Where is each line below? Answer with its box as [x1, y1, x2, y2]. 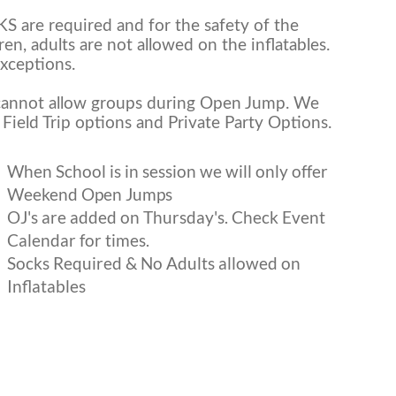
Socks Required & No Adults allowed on [6, 253, 301, 274]
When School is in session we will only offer [6, 161, 328, 182]
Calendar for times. [6, 230, 149, 251]
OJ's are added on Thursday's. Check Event [6, 207, 325, 228]
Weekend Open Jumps [6, 184, 172, 205]
